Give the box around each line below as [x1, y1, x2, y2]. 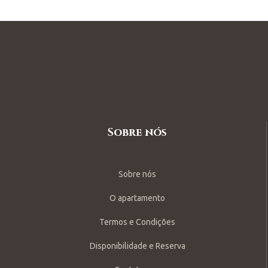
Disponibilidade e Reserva [89, 240, 185, 251]
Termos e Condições [99, 217, 176, 227]
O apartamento [109, 193, 166, 203]
